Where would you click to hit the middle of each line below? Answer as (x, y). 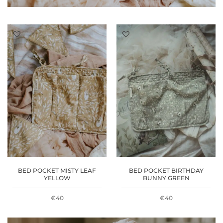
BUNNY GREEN (166, 178)
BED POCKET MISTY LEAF (57, 171)
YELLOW (57, 178)
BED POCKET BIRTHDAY (166, 171)
